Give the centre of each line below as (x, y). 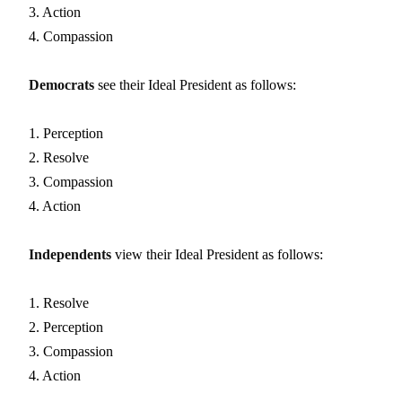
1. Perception (66, 133)
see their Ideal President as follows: (195, 84)
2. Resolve (59, 157)
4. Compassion (71, 36)
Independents (70, 254)
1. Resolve (59, 302)
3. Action (55, 12)
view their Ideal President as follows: (217, 254)
